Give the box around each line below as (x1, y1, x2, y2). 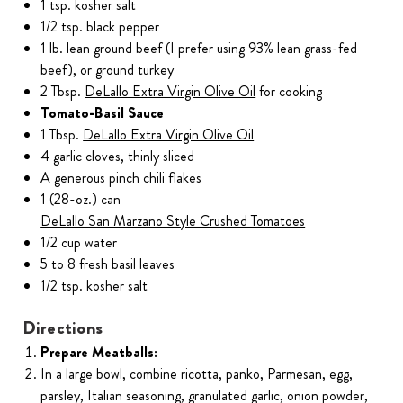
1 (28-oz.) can (40, 189, 121, 210)
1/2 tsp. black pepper (40, 16, 160, 38)
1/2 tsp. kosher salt (40, 275, 148, 297)
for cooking (255, 81, 323, 103)
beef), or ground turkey (40, 59, 175, 81)
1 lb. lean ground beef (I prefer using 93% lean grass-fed (40, 38, 358, 59)
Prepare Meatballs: (40, 342, 158, 363)
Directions (22, 315, 103, 342)
